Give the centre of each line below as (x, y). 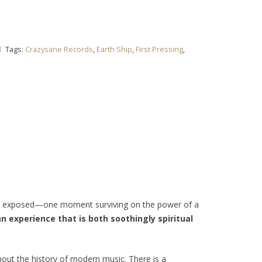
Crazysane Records (59, 49)
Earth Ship (115, 49)
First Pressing (160, 49)
